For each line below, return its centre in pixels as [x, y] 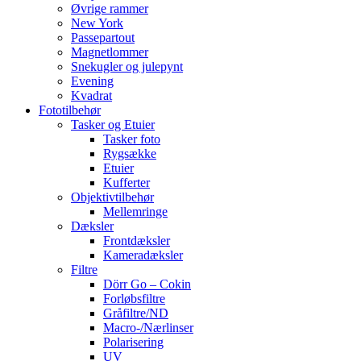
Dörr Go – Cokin [147, 284]
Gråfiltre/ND [136, 313]
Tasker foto [132, 139]
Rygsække [130, 153]
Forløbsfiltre [134, 298]
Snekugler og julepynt [127, 66]
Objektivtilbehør [112, 197]
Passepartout [103, 37]
